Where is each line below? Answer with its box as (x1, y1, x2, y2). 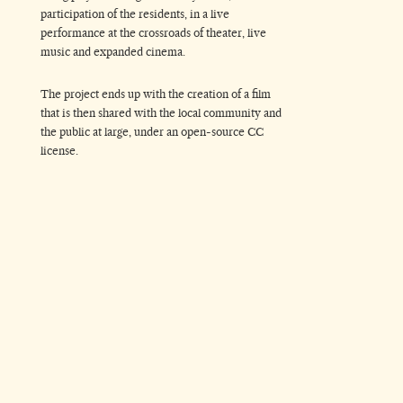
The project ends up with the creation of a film (40, 86, 271, 101)
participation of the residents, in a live (40, 7, 229, 22)
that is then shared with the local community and (40, 105, 282, 120)
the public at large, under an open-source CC (40, 124, 264, 139)
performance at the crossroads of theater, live (40, 26, 266, 40)
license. (40, 143, 78, 157)
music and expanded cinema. (40, 45, 185, 59)
